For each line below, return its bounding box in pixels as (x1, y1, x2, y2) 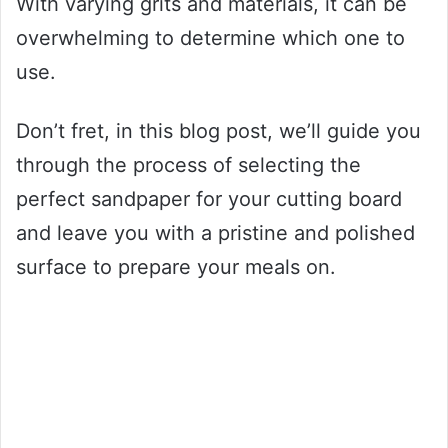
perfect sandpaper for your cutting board (16, 186, 402, 211)
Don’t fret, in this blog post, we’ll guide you (16, 118, 421, 143)
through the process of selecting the (16, 152, 361, 177)
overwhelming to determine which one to (16, 25, 405, 50)
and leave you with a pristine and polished (16, 220, 415, 245)
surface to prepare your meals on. (16, 254, 336, 279)
